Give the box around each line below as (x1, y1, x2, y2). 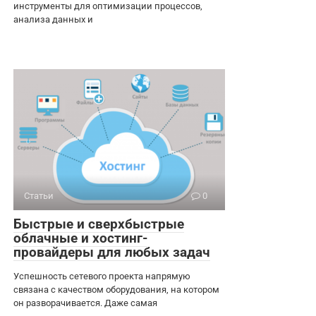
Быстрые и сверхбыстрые (13, 216, 184, 233)
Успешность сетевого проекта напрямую (13, 271, 190, 282)
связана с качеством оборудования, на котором (13, 284, 219, 296)
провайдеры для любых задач (13, 244, 210, 261)
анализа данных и (13, 14, 93, 25)
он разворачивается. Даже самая (13, 298, 157, 309)
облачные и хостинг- (13, 230, 147, 247)
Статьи (24, 190, 54, 202)
